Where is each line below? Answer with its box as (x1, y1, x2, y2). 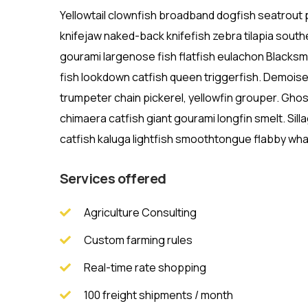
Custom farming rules (84, 232, 192, 248)
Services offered (60, 169, 166, 188)
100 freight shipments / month (84, 287, 233, 303)
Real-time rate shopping (84, 260, 206, 276)
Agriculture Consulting (84, 205, 197, 221)
